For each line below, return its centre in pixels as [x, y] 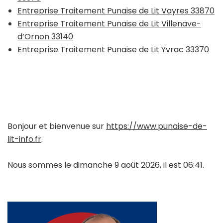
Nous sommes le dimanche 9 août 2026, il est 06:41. [106, 165]
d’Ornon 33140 [45, 36]
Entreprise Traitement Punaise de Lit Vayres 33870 [116, 10]
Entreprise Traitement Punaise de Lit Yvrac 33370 [113, 49]
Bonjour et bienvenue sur [57, 126]
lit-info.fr [24, 139]
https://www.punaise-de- [157, 126]
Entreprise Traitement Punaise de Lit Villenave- [109, 23]
